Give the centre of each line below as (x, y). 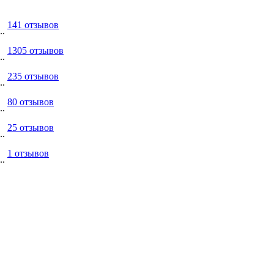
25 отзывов (31, 127)
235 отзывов (33, 76)
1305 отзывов (35, 50)
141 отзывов (33, 24)
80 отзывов (31, 102)
